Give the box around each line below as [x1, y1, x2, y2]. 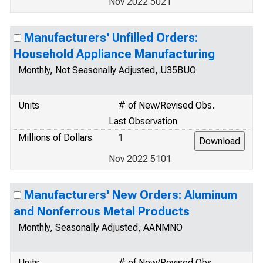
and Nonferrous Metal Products [14, 204, 190, 218]
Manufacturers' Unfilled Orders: [24, 31, 198, 45]
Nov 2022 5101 [109, 153, 171, 164]
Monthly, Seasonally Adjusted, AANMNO [18, 222, 183, 233]
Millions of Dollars [18, 132, 92, 143]
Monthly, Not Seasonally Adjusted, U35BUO [18, 65, 196, 76]
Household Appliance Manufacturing [14, 47, 215, 61]
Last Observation [109, 116, 177, 127]
